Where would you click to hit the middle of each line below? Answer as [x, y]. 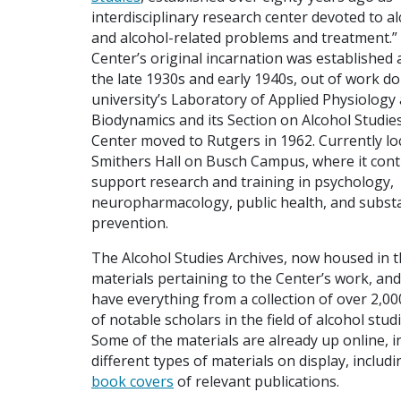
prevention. [130, 222]
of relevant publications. [256, 381]
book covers [132, 381]
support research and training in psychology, [243, 181]
